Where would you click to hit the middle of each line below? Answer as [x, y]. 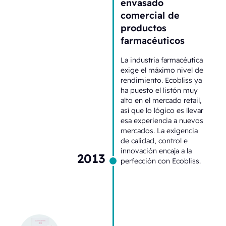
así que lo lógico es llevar [162, 110]
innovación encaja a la [156, 151]
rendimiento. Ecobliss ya [161, 80]
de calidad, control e [154, 140]
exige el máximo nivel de [162, 70]
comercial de [150, 15]
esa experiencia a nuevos [162, 120]
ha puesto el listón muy [159, 90]
